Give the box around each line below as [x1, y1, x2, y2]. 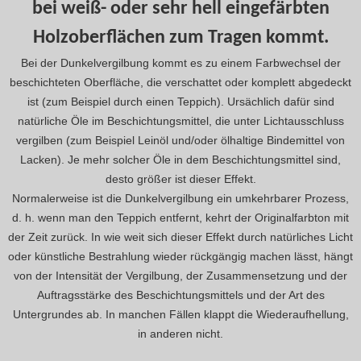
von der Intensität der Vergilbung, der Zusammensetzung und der [14, 268, 347, 282]
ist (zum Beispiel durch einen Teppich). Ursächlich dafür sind [27, 94, 334, 108]
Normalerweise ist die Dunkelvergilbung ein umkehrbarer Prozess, [12, 191, 349, 205]
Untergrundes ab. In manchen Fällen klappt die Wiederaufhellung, [12, 307, 349, 321]
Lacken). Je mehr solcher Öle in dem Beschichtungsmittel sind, [20, 152, 341, 166]
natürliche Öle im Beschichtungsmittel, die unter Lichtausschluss [17, 114, 344, 127]
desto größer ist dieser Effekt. [105, 172, 256, 185]
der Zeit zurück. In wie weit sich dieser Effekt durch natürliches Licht [8, 230, 353, 243]
